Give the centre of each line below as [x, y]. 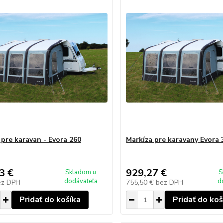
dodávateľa [81, 181]
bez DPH [170, 182]
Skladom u [81, 172]
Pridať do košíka [50, 200]
